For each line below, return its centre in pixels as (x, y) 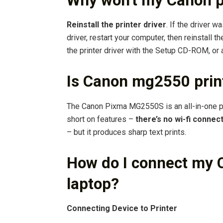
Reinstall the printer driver (116, 25)
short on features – (101, 119)
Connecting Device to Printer (122, 209)
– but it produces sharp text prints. (126, 132)
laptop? (93, 184)
